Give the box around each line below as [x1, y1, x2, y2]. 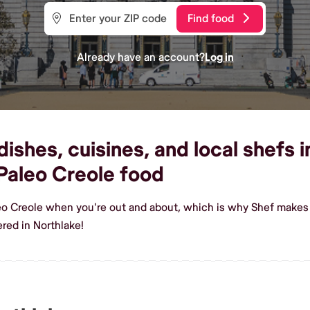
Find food [188, 11, 234, 26]
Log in [204, 50, 234, 64]
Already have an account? [76, 50, 205, 64]
